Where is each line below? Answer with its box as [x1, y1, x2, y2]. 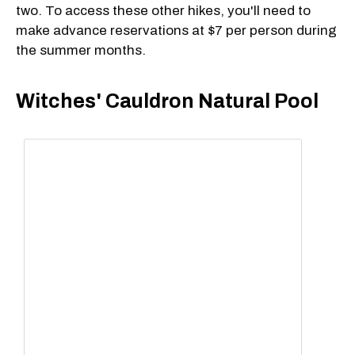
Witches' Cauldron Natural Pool [16, 90, 319, 112]
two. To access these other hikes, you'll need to [16, 2, 311, 18]
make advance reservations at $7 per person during [16, 22, 337, 38]
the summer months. [16, 42, 146, 58]
